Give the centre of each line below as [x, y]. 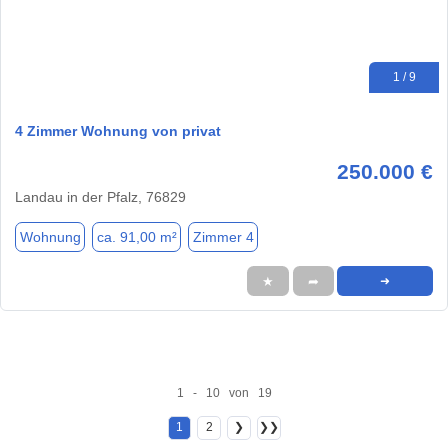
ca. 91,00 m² [136, 236]
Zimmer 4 [223, 236]
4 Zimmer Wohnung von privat [118, 131]
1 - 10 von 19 [224, 392]
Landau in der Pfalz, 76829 [100, 197]
